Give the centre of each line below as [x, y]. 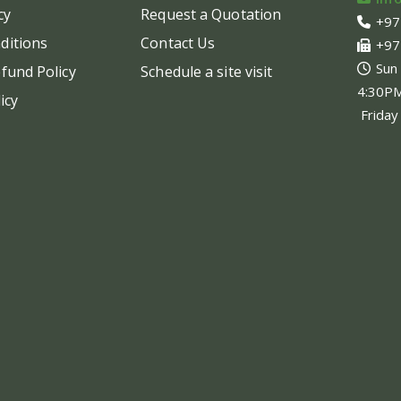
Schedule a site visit [207, 72]
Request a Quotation [211, 14]
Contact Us [178, 43]
